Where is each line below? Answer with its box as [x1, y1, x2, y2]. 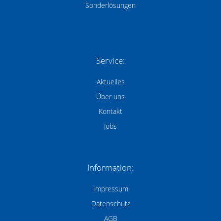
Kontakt [99, 107, 122, 116]
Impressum [93, 184, 128, 194]
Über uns [96, 92, 125, 102]
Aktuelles [96, 77, 125, 87]
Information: [87, 162, 134, 174]
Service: [96, 55, 125, 67]
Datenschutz [91, 199, 130, 209]
